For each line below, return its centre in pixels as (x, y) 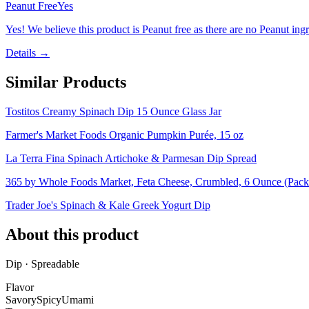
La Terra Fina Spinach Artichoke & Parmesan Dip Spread (131, 159)
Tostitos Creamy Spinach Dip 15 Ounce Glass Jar (113, 112)
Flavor (20, 287)
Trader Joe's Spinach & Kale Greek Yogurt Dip (108, 206)
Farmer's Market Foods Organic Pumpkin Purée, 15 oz (124, 135)
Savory (21, 299)
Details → (28, 53)
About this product (72, 235)
